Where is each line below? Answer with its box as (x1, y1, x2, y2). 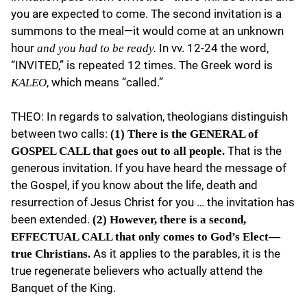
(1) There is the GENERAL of (110, 127, 258, 141)
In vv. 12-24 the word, (156, 40, 269, 55)
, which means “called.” (47, 75, 163, 89)
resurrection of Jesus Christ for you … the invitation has (11, 195, 295, 210)
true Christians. (11, 247, 93, 261)
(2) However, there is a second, (90, 213, 246, 227)
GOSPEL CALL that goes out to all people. (11, 145, 228, 158)
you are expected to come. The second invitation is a (11, 6, 282, 21)
